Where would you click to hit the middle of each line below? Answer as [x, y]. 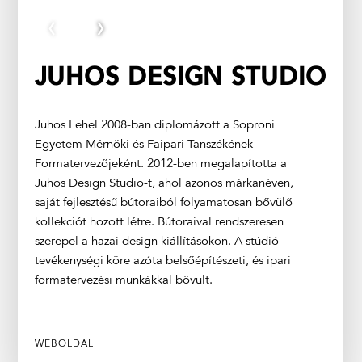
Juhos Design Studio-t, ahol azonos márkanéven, [164, 183]
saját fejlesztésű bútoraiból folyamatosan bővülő [163, 203]
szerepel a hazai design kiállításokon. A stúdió [156, 242]
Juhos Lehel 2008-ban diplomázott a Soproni [154, 125]
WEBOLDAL [64, 344]
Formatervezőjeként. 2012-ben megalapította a [160, 164]
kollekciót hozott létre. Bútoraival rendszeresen [159, 222]
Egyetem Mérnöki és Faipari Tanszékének [143, 145]
